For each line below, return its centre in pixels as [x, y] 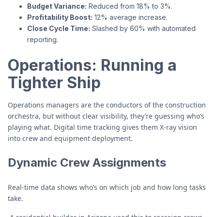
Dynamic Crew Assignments [87, 163]
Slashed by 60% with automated [143, 28]
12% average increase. [130, 17]
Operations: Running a [92, 65]
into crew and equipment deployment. [70, 138]
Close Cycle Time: [59, 28]
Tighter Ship [54, 83]
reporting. [43, 39]
